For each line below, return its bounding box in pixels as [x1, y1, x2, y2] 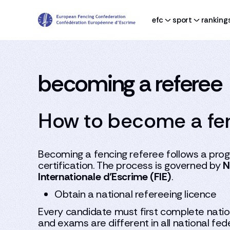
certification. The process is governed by [38, 159, 223, 172]
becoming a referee [38, 68, 222, 99]
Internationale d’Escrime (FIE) [38, 170, 172, 183]
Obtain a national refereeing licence [54, 187, 217, 201]
